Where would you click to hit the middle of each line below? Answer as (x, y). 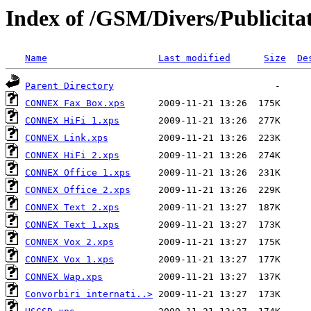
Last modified (194, 58)
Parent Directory (69, 86)
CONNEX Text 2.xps (72, 208)
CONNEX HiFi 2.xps (72, 155)
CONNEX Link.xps (67, 138)
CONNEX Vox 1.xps (69, 260)
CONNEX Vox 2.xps (69, 242)
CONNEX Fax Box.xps (75, 103)
